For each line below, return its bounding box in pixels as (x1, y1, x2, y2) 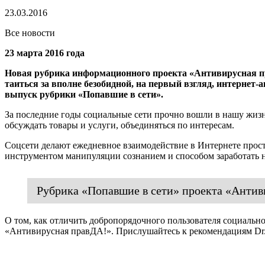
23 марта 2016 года (5, 47, 85, 58)
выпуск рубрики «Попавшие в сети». (5, 89, 163, 99)
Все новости (5, 27, 55, 38)
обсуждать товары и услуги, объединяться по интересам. (5, 119, 234, 130)
